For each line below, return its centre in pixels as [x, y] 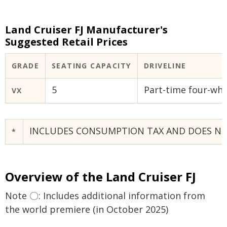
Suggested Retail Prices [66, 42]
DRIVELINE [165, 66]
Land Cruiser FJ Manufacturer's [86, 30]
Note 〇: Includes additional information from [105, 196]
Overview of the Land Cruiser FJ [101, 177]
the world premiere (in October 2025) [87, 209]
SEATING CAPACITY [91, 66]
